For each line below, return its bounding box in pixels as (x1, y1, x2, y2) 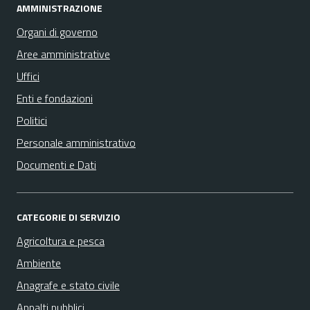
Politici (17, 112, 47, 129)
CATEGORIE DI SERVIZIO (17, 210, 120, 224)
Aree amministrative (17, 46, 110, 62)
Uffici (17, 68, 39, 84)
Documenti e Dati (17, 156, 96, 173)
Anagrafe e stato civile (17, 277, 120, 293)
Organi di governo (17, 24, 98, 40)
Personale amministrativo (17, 134, 136, 151)
